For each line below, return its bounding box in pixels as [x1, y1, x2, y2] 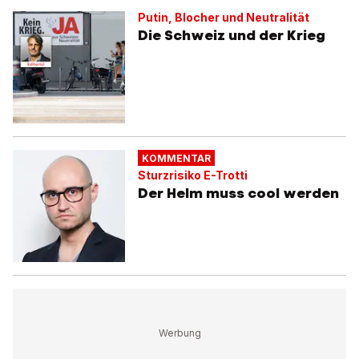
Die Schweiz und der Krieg [138, 26, 325, 45]
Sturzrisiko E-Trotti [138, 168, 248, 183]
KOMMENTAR [141, 151, 211, 164]
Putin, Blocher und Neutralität [138, 10, 309, 25]
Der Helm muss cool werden [138, 184, 339, 203]
